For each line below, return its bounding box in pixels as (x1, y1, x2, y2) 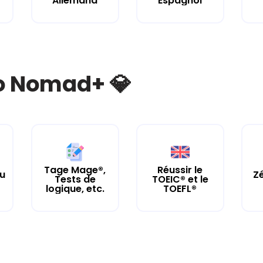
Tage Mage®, (44, 163, 106, 177)
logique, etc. (45, 181, 104, 195)
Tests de (54, 172, 96, 186)
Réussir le (157, 163, 203, 177)
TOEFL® (163, 181, 197, 195)
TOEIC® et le (151, 172, 208, 186)
